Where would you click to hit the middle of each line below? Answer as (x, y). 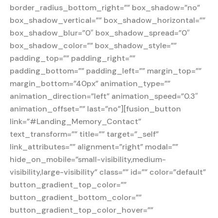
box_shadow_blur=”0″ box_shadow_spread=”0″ (100, 33)
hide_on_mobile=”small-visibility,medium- (88, 160)
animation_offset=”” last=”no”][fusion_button (95, 109)
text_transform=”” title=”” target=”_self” (84, 134)
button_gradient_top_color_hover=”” (82, 210)
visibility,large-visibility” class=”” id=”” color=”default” (108, 172)
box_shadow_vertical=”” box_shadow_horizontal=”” (108, 20)
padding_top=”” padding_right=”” (73, 58)
